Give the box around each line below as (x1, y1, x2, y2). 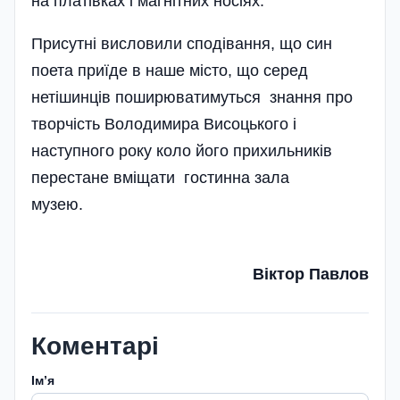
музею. (31, 195, 248, 213)
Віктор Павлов (253, 264, 369, 283)
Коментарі (31, 331, 159, 360)
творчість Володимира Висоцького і (31, 114, 296, 133)
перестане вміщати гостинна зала (31, 168, 289, 187)
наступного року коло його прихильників (31, 141, 332, 160)
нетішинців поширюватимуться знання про (31, 87, 353, 106)
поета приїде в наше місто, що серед (31, 61, 308, 79)
